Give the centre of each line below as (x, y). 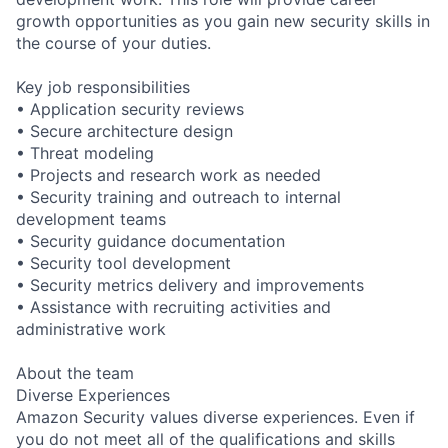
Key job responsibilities (103, 86)
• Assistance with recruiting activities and (173, 306)
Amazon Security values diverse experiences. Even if (215, 416)
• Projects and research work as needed (168, 174)
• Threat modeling (85, 152)
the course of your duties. (113, 42)
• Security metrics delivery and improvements (190, 284)
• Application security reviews (130, 108)
